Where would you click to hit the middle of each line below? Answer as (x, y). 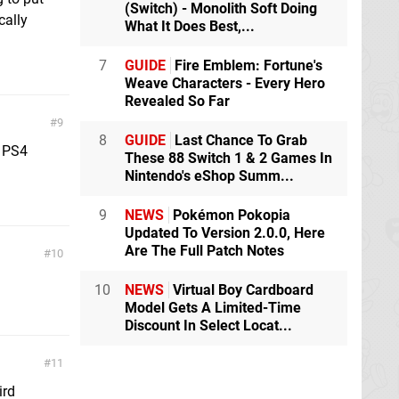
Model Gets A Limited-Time (213, 308)
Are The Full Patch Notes (204, 251)
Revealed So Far (177, 102)
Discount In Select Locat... (208, 326)
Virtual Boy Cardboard (241, 290)
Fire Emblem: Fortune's (247, 66)
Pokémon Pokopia (230, 216)
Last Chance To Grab (239, 141)
